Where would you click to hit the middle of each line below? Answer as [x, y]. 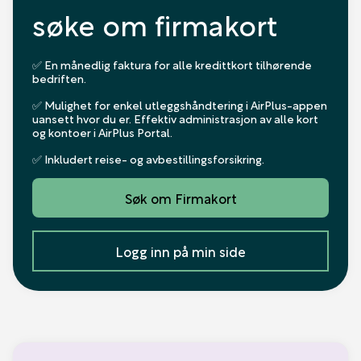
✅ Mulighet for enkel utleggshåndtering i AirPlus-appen [180, 105]
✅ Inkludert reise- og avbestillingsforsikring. [148, 159]
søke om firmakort [155, 23]
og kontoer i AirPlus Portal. [102, 132]
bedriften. [59, 78]
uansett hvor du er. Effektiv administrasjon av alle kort [175, 118]
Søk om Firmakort [180, 198]
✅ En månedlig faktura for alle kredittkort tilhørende [172, 64]
